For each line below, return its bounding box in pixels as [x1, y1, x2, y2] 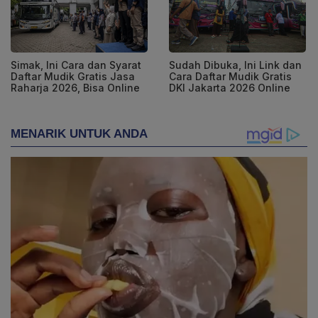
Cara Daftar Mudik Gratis [169, 70, 292, 83]
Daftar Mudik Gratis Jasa [11, 70, 135, 83]
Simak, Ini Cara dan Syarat [11, 59, 141, 72]
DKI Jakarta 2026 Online [169, 82, 290, 94]
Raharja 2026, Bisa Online [11, 82, 140, 94]
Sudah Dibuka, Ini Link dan [169, 59, 302, 72]
